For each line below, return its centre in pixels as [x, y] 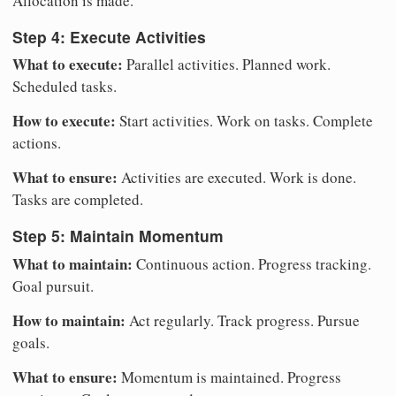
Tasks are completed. [78, 200]
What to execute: [68, 65]
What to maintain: [72, 263]
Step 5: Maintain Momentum [118, 235]
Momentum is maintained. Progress [229, 377]
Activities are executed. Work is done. [237, 178]
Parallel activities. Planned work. [227, 65]
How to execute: [64, 121]
